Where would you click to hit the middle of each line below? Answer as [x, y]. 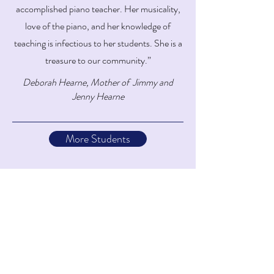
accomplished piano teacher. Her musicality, [98, 9]
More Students [98, 139]
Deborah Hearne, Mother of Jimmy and [98, 82]
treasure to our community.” [98, 60]
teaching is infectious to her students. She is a [98, 43]
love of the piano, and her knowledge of [98, 26]
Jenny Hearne [98, 96]
